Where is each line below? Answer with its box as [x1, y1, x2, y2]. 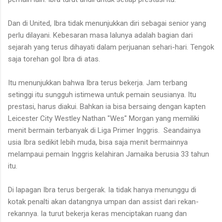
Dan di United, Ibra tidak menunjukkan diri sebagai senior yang [8, 18, 206, 28]
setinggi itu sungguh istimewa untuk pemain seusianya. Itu [8, 90, 196, 99]
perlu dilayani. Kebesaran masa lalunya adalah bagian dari [8, 30, 193, 40]
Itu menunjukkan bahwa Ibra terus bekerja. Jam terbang [8, 78, 187, 87]
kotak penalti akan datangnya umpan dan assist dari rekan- [8, 197, 199, 206]
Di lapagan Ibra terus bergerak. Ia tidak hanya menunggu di [8, 185, 196, 194]
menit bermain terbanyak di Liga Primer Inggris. [8, 125, 160, 135]
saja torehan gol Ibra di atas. [8, 54, 100, 63]
